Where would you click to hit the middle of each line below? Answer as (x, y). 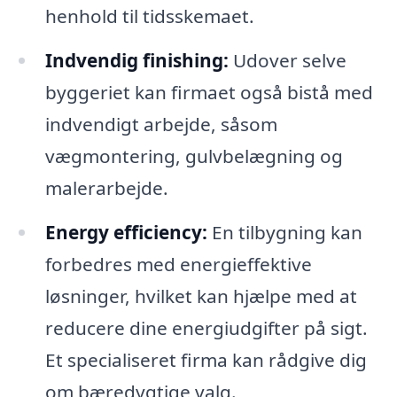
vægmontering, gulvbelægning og (194, 156)
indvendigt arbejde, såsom (161, 124)
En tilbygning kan (284, 232)
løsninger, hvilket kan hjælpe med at (201, 296)
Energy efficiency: (126, 232)
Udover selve (287, 60)
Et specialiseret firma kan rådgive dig (206, 359)
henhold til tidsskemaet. (149, 16)
